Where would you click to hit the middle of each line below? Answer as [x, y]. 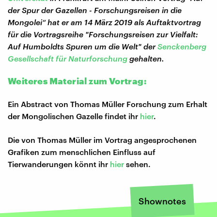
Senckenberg [182, 46]
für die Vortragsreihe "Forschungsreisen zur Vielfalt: [103, 34]
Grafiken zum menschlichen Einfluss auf [82, 152]
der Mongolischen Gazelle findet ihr [74, 116]
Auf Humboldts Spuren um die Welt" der [83, 46]
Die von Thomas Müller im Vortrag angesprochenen [102, 139]
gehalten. [146, 58]
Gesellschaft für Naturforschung [68, 58]
